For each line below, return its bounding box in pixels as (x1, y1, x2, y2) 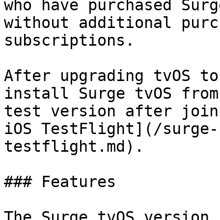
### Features (4, 173, 116, 191)
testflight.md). (4, 137, 144, 155)
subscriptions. (4, 31, 135, 49)
